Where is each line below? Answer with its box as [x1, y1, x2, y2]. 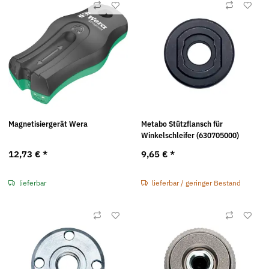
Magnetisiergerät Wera [8, 118, 88, 129]
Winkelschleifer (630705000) [141, 130, 239, 141]
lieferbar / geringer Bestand [151, 177, 241, 187]
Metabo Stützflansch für [141, 118, 223, 129]
